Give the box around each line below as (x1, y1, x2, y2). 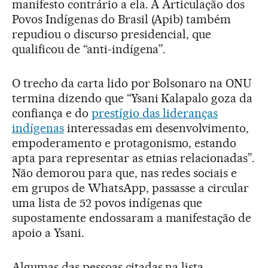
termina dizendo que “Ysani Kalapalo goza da (12, 91, 253, 106)
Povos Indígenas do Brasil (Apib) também (12, 12, 232, 27)
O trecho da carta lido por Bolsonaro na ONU (12, 76, 252, 91)
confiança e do (12, 106, 92, 121)
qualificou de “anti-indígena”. (12, 42, 166, 57)
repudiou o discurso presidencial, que (12, 27, 212, 42)
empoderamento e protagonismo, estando (12, 136, 237, 151)
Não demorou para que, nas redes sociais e (12, 166, 237, 181)
